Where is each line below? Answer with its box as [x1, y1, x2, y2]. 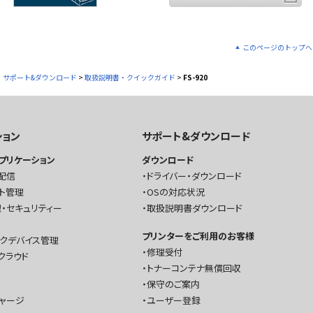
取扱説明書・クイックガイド [85, 71, 175, 82]
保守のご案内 [146, 277, 200, 291]
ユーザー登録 [146, 293, 201, 307]
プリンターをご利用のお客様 [141, 229, 254, 242]
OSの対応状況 [146, 185, 205, 198]
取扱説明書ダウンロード [146, 201, 242, 214]
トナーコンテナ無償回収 [146, 261, 241, 275]
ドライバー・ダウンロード [146, 169, 242, 182]
